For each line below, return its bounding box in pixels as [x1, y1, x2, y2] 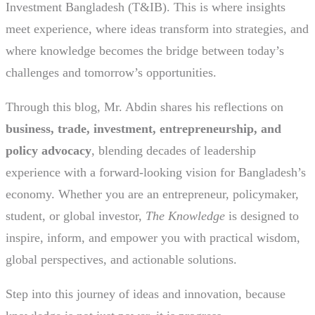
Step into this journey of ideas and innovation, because [6, 287, 285, 302]
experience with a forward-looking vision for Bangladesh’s [6, 165, 306, 180]
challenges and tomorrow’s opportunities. [6, 65, 217, 80]
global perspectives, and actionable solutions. [6, 252, 237, 267]
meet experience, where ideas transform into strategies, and [6, 22, 309, 37]
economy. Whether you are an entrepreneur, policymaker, [6, 187, 299, 202]
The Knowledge [146, 209, 225, 224]
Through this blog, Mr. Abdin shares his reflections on [6, 100, 283, 115]
